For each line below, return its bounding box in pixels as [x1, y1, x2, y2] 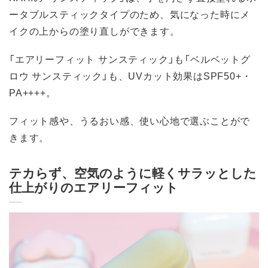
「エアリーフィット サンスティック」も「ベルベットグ [9, 51, 251, 66]
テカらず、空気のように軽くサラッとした [9, 163, 257, 182]
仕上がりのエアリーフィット [9, 177, 178, 196]
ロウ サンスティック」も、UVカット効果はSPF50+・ [9, 68, 252, 83]
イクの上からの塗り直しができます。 [9, 23, 180, 38]
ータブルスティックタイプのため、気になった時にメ [9, 6, 251, 21]
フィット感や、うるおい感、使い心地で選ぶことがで [9, 113, 251, 128]
